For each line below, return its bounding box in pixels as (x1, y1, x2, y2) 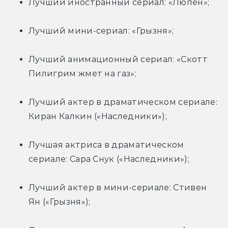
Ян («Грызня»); (28, 196, 91, 207)
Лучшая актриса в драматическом (28, 139, 184, 150)
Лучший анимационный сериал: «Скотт (28, 54, 208, 64)
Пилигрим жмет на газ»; (28, 68, 137, 78)
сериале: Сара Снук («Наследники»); (28, 154, 189, 164)
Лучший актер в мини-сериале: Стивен (28, 182, 207, 192)
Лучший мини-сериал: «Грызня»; (28, 25, 174, 36)
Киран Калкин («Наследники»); (28, 111, 167, 121)
